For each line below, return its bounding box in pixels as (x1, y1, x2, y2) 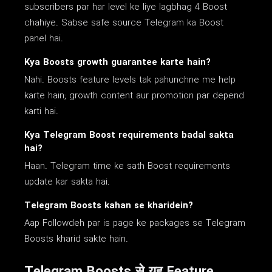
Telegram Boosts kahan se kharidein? (24, 198, 193, 213)
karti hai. (24, 104, 58, 119)
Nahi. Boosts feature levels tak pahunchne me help (24, 72, 236, 87)
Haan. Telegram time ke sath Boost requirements (24, 158, 230, 174)
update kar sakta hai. (24, 174, 110, 189)
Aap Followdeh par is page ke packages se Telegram (24, 216, 245, 231)
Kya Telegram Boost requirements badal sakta (24, 127, 234, 143)
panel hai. (24, 31, 63, 46)
